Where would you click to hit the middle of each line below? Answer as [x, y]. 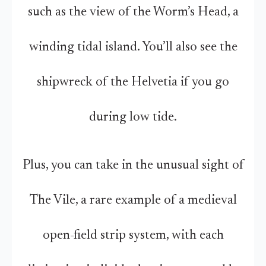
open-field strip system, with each [133, 236]
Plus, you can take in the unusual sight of [133, 166]
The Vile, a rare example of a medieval [133, 201]
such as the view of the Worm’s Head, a [133, 12]
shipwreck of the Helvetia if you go [133, 83]
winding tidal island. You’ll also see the [133, 47]
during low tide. [133, 118]
